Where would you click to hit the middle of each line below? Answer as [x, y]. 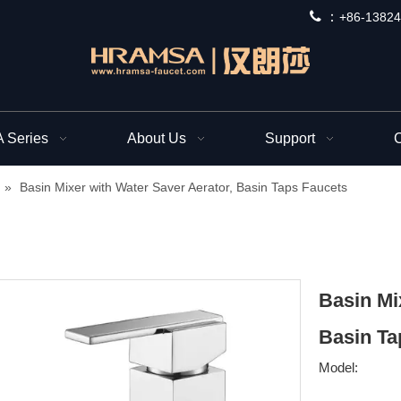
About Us [157, 138]
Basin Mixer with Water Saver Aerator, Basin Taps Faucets [183, 187]
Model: [338, 367]
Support [290, 138]
